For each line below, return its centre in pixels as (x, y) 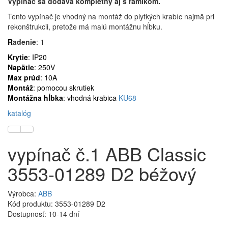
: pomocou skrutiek (65, 88)
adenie (24, 42)
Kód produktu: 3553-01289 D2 (56, 204)
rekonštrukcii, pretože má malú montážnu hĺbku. (85, 27)
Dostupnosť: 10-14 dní (44, 214)
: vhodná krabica (91, 98)
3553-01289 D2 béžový (102, 174)
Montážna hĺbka (35, 98)
